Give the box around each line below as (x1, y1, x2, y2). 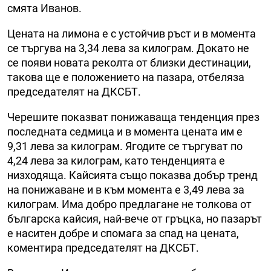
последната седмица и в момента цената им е (7, 125, 243, 139)
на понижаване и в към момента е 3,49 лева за (7, 183, 244, 197)
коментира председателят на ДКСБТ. (7, 241, 199, 255)
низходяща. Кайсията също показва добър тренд (7, 169, 258, 182)
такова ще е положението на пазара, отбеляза (7, 71, 244, 84)
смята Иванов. (7, 2, 82, 15)
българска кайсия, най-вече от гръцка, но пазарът (7, 212, 262, 226)
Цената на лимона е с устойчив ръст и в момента (7, 27, 256, 41)
